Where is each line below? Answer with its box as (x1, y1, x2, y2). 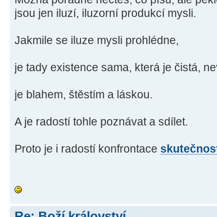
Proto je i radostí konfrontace (15, 142, 160, 155)
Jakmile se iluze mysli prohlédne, (15, 34, 179, 47)
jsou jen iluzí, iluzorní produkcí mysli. (15, 7, 196, 20)
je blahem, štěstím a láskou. (15, 88, 153, 101)
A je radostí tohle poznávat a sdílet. (15, 115, 188, 128)
